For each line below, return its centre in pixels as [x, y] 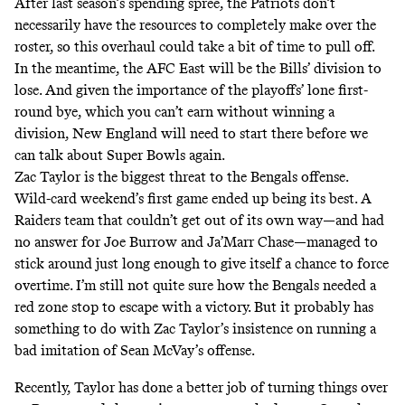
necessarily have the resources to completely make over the [195, 25]
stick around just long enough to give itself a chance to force [202, 264]
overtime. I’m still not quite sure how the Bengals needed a [195, 286]
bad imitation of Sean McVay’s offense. [136, 351]
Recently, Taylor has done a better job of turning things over [201, 387]
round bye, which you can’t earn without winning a [174, 112]
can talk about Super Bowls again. [121, 155]
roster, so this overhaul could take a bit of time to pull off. [194, 47]
